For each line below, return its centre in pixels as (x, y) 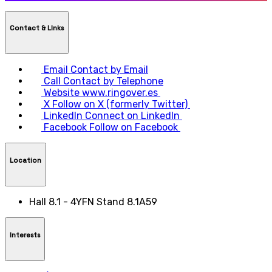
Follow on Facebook (134, 127)
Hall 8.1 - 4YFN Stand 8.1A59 (93, 202)
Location (25, 160)
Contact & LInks (37, 28)
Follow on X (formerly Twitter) (120, 104)
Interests (25, 235)
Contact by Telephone (113, 81)
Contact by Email (109, 70)
